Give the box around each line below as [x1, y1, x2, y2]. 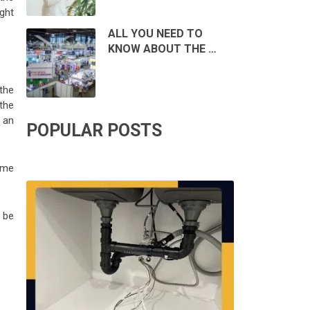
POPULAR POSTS [26, 120, 162, 141]
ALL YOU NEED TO [107, 27, 203, 41]
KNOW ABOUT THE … [107, 42, 217, 56]
